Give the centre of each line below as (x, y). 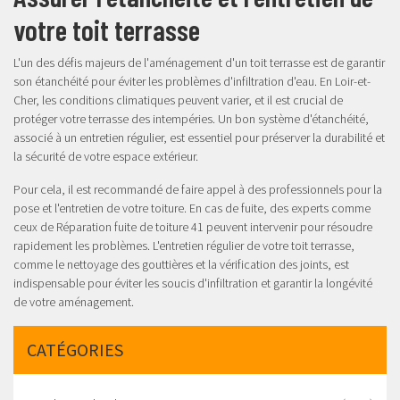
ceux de (35, 227)
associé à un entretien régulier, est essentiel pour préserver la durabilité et (199, 138)
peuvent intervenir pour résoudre (288, 227)
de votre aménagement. (74, 302)
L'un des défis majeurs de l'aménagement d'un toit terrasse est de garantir (199, 63)
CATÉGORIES (75, 350)
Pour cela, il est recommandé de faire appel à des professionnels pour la (198, 190)
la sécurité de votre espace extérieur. (106, 157)
